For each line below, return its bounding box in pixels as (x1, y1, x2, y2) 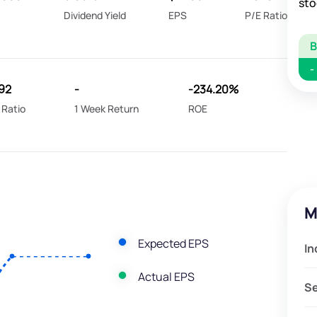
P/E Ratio (245, 8, 288, 23)
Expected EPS (137, 235, 209, 251)
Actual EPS (137, 268, 195, 284)
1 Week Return (74, 102, 139, 116)
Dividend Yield (64, 8, 127, 23)
